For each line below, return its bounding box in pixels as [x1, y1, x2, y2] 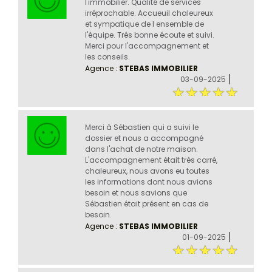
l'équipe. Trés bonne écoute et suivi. [84, 29, 214, 40]
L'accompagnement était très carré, [84, 154, 217, 165]
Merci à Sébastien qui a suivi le [84, 121, 199, 132]
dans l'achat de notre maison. [84, 143, 198, 154]
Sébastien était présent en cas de [84, 198, 208, 209]
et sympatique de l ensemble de [84, 18, 204, 29]
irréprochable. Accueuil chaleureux [84, 7, 213, 18]
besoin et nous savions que [84, 187, 187, 198]
